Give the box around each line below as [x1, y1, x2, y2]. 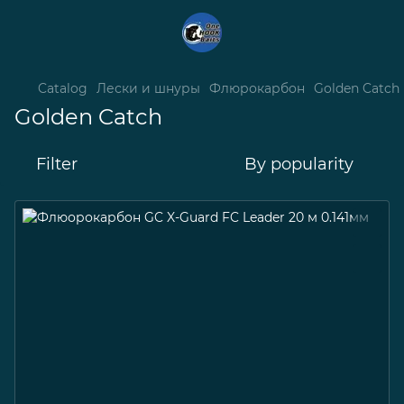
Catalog [38, 80, 87, 96]
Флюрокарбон [209, 80, 305, 96]
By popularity [244, 154, 353, 174]
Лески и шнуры [96, 80, 200, 96]
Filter [36, 154, 78, 174]
